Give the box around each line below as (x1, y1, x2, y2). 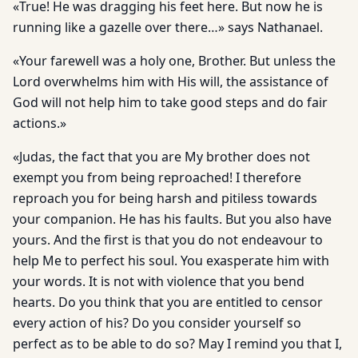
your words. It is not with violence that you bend (13, 272, 304, 290)
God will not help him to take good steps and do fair (13, 93, 328, 111)
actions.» (13, 114, 66, 132)
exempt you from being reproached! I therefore (13, 169, 301, 186)
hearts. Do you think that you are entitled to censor (13, 293, 323, 311)
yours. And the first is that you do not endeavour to (13, 231, 323, 249)
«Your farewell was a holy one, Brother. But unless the (13, 52, 336, 70)
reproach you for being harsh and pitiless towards (13, 189, 317, 207)
